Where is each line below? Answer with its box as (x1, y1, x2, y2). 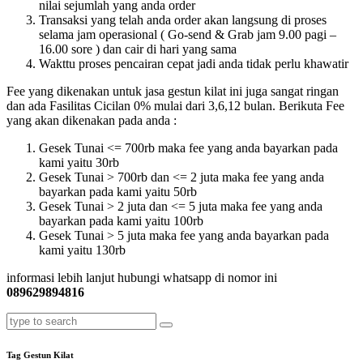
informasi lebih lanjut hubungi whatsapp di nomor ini (6, 271, 277, 285)
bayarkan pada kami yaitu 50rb (39, 185, 197, 199)
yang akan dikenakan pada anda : (6, 113, 177, 128)
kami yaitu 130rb (39, 243, 126, 258)
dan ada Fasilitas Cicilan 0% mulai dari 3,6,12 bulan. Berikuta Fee (6, 99, 344, 113)
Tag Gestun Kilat (6, 350, 74, 361)
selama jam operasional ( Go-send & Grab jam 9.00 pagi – (39, 28, 336, 42)
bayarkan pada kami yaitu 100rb (39, 214, 203, 228)
